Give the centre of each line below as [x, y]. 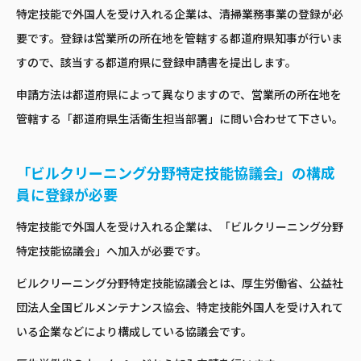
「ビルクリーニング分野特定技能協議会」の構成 [176, 174]
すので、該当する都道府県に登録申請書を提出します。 [156, 62]
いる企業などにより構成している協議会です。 [134, 332]
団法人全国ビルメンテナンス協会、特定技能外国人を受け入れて [180, 307]
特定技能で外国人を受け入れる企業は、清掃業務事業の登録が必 [180, 14]
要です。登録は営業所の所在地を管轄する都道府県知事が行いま [179, 38]
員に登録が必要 [67, 195]
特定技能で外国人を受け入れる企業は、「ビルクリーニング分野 [180, 227]
